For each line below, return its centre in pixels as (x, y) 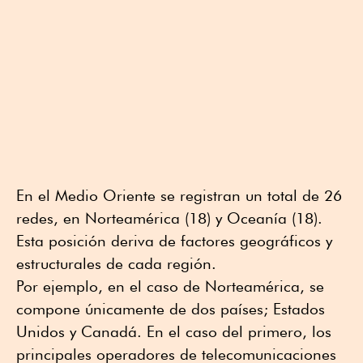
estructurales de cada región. (116, 264)
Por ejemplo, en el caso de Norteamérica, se (170, 286)
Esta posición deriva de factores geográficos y (174, 241)
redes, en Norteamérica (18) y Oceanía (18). (169, 218)
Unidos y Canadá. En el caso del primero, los (174, 332)
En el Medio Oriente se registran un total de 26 (179, 196)
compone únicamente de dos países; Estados (171, 309)
